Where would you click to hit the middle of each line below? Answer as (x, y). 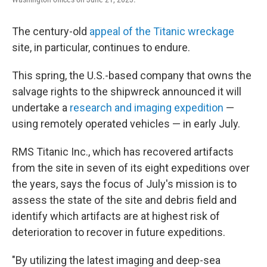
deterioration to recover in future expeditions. (119, 232)
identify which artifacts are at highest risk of (116, 216)
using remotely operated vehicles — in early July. (126, 124)
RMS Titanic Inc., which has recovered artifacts (123, 152)
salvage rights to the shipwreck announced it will (127, 91)
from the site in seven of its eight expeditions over (131, 168)
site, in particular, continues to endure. (101, 47)
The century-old (51, 31)
